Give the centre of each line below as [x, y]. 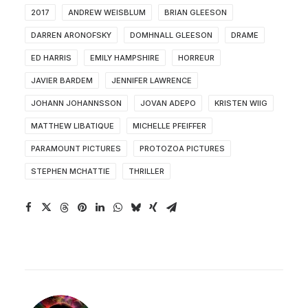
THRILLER [146, 172]
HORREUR [196, 58]
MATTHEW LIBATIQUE [73, 126]
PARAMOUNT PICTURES [76, 149]
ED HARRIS [51, 58]
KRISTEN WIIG [241, 103]
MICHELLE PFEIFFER [169, 126]
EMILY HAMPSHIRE [125, 58]
